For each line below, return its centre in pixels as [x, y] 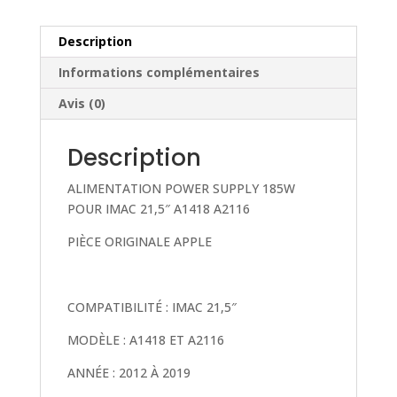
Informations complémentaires [159, 73]
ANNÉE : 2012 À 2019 [128, 373]
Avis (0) [82, 104]
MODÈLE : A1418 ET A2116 [145, 340]
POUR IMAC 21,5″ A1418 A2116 [158, 209]
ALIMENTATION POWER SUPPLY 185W [181, 189]
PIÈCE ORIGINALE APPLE [139, 242]
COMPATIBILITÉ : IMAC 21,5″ [152, 307]
